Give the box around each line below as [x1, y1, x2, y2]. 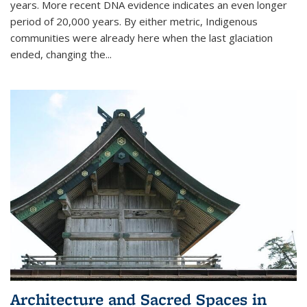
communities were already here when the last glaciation [10, 30, 273, 45]
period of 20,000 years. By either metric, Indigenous [10, 14, 258, 28]
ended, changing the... [10, 47, 112, 61]
